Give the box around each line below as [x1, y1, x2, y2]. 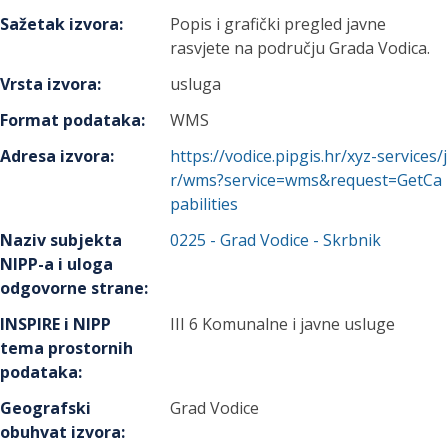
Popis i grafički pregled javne [170, 13, 387, 35]
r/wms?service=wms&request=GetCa [170, 169, 443, 191]
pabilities [170, 193, 239, 215]
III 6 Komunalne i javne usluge [170, 313, 396, 335]
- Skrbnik [309, 229, 382, 251]
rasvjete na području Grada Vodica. [170, 37, 431, 59]
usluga [170, 73, 222, 95]
